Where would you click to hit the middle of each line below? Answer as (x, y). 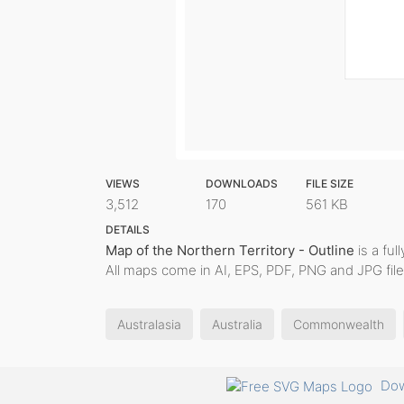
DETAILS (128, 230)
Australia (237, 324)
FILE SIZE (329, 184)
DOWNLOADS (241, 184)
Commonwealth (339, 324)
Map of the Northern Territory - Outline (230, 250)
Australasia (149, 324)
